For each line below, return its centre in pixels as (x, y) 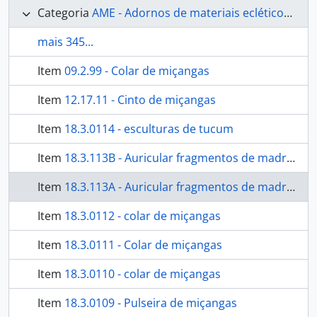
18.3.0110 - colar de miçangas (143, 274)
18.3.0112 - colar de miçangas (143, 216)
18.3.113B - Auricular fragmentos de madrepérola (175, 158)
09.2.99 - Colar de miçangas (137, 71)
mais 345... (65, 42)
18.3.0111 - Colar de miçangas (143, 245)
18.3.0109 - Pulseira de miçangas (151, 303)
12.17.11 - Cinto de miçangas (140, 100)
